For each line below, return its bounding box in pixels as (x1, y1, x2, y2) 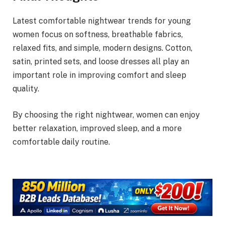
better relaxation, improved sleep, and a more (13, 123, 182, 133)
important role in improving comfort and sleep (13, 70, 186, 80)
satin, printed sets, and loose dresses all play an (13, 57, 189, 67)
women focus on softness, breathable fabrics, (13, 30, 183, 40)
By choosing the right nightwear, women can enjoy (13, 109, 200, 120)
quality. (13, 84, 39, 94)
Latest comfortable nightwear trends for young (13, 16, 191, 26)
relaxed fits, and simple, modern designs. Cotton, (13, 43, 192, 53)
